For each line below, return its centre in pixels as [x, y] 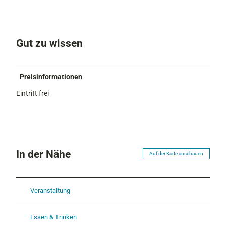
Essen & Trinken [53, 217]
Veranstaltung [50, 191]
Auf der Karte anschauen [176, 154]
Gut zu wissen [49, 43]
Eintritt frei [33, 94]
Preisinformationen [51, 77]
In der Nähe [43, 154]
